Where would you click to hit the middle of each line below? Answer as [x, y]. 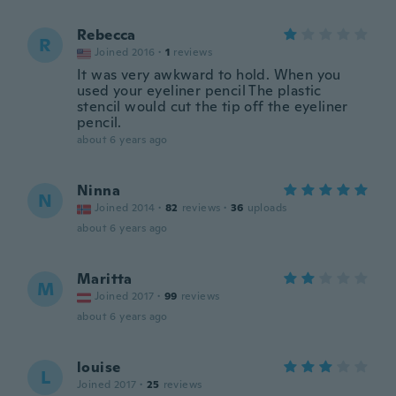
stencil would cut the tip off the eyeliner [213, 107]
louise [99, 367]
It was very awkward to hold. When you [209, 75]
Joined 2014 [125, 208]
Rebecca [107, 35]
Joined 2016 [125, 52]
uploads [267, 208]
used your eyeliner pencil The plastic [199, 91]
